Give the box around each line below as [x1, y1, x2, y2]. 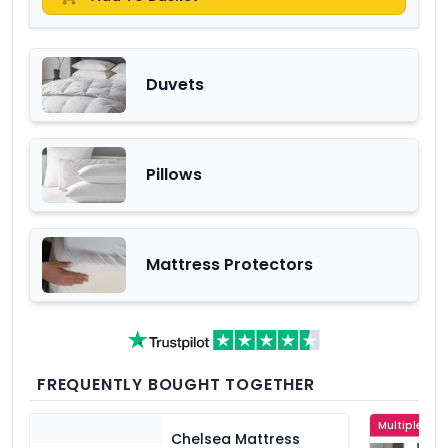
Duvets [145, 72, 204, 96]
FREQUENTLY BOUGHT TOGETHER [37, 372, 315, 396]
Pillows [145, 162, 202, 186]
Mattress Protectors [145, 252, 313, 276]
